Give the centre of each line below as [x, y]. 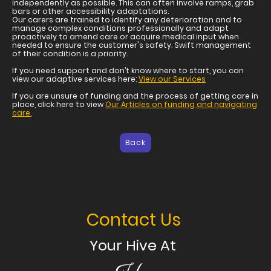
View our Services [172, 79]
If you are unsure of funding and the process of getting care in [135, 96]
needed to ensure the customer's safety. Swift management [132, 45]
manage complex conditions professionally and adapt [120, 28]
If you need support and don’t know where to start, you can [128, 70]
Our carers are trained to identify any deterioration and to [127, 19]
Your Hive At [132, 245]
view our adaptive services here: [75, 79]
